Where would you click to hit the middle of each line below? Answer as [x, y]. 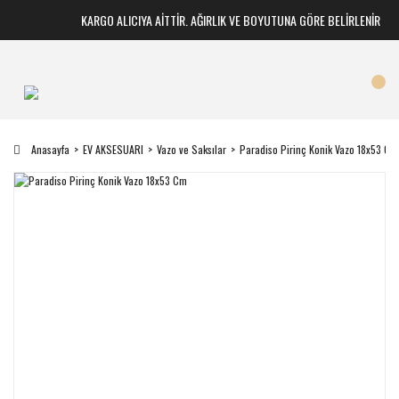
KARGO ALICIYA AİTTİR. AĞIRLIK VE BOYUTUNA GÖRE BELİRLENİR [221, 20]
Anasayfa [50, 149]
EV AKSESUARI [113, 149]
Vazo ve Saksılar [191, 149]
